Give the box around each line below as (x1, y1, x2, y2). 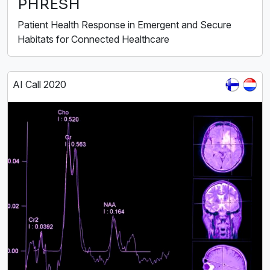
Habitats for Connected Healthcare (17, 33, 169, 46)
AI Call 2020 (13, 78, 66, 91)
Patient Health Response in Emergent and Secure (17, 19, 231, 31)
